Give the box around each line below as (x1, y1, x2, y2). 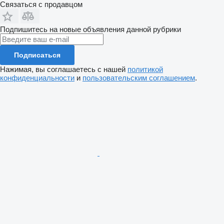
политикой (127, 65, 163, 73)
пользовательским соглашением (82, 73, 195, 82)
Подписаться (14, 51, 60, 59)
